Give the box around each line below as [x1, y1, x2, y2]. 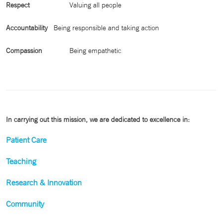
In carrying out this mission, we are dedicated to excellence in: [6, 115, 190, 124]
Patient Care [6, 135, 47, 145]
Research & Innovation [6, 177, 82, 187]
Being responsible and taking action [54, 23, 159, 32]
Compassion [6, 46, 44, 55]
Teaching [6, 156, 36, 166]
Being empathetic [69, 46, 121, 55]
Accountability [6, 23, 50, 32]
